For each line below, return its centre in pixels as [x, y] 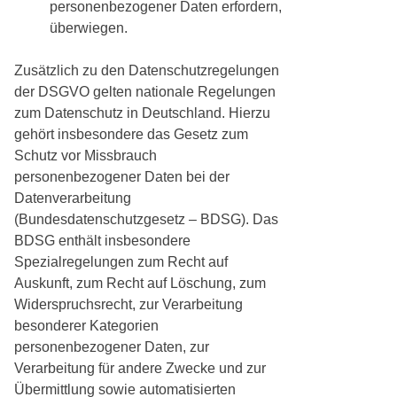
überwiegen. [89, 28]
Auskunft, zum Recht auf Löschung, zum [140, 284]
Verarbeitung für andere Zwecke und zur [140, 369]
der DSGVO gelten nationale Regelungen [145, 92]
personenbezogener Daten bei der [122, 177]
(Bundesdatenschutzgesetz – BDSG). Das [146, 220]
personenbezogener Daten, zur [112, 347]
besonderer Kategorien [86, 326]
